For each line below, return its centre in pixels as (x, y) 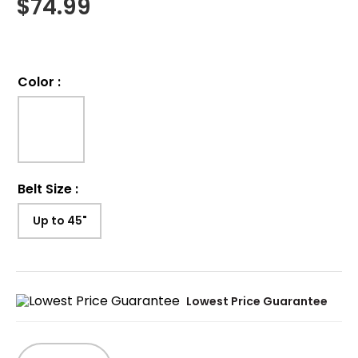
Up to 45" (60, 221)
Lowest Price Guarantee (257, 301)
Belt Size (45, 189)
